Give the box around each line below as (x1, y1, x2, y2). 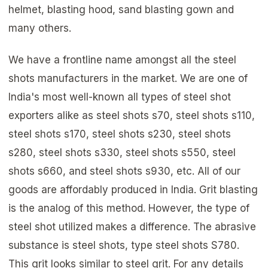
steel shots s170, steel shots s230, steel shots (8, 128, 231, 141)
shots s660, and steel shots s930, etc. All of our (8, 165, 240, 178)
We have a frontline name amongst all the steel (8, 54, 236, 66)
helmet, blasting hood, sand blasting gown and (8, 3, 234, 16)
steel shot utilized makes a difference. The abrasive (8, 221, 256, 233)
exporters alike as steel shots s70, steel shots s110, (8, 109, 255, 122)
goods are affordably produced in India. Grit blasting (8, 184, 258, 196)
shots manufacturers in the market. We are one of (8, 72, 248, 85)
